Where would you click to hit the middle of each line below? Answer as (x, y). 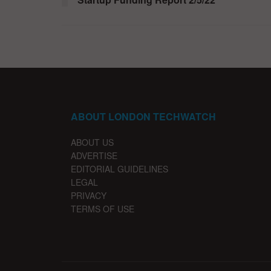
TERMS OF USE (103, 208)
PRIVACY (89, 195)
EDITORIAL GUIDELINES (119, 168)
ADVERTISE (94, 155)
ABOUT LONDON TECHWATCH (143, 116)
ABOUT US (92, 142)
